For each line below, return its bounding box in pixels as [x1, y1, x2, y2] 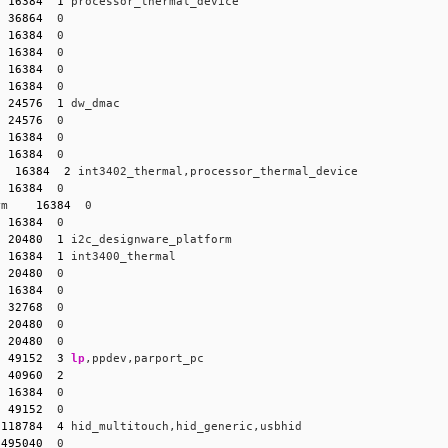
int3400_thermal [64, 249, 177, 263]
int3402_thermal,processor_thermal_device [71, 164, 359, 178]
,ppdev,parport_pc [85, 351, 205, 365]
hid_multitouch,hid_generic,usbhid [64, 419, 303, 433]
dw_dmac [64, 96, 121, 110]
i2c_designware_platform [64, 232, 233, 246]
